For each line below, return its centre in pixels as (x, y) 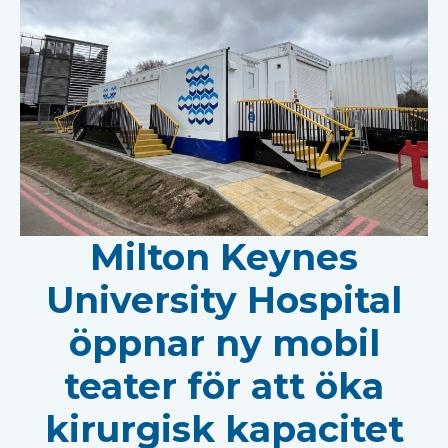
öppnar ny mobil (224, 343)
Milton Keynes (224, 257)
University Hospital (224, 300)
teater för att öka (224, 386)
